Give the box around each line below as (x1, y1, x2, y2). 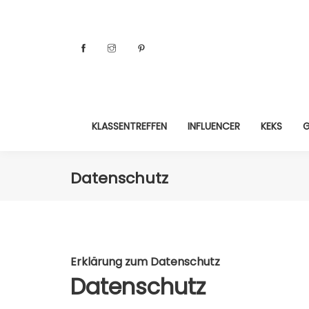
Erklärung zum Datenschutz (70, 254, 220, 270)
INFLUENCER (188, 119, 240, 133)
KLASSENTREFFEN (92, 119, 167, 133)
